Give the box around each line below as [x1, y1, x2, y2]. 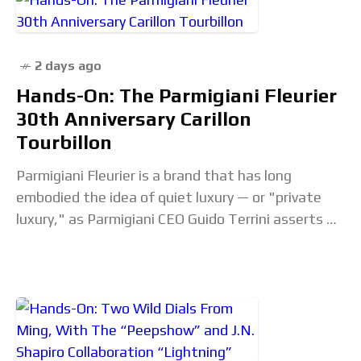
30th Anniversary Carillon [16, 108, 251, 130]
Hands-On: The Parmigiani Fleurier [16, 85, 337, 106]
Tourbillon [16, 131, 112, 153]
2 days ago [35, 58, 102, 73]
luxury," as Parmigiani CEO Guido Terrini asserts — [16, 210, 338, 227]
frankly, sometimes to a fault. [16, 232, 210, 249]
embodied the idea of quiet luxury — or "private [16, 189, 322, 205]
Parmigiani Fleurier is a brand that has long [16, 167, 292, 184]
